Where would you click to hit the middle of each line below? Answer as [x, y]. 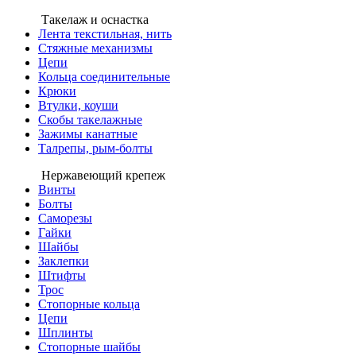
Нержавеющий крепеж [103, 175]
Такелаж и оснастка [95, 19]
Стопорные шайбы [89, 347]
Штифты [62, 275]
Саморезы [65, 218]
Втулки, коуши [78, 105]
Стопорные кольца [89, 304]
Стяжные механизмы [95, 48]
